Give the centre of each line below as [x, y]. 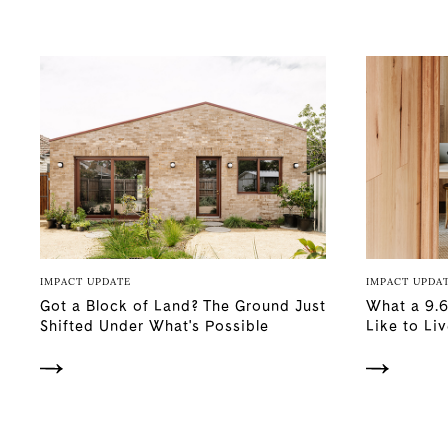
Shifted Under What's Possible [154, 326]
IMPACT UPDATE [85, 281]
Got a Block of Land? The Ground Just [182, 306]
